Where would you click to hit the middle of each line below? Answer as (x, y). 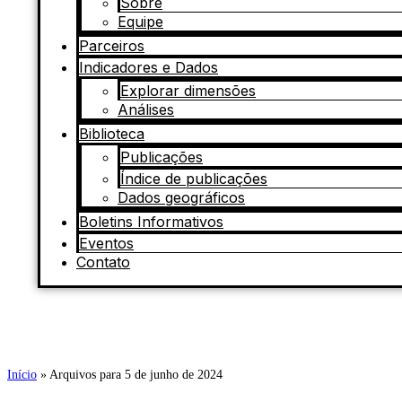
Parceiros (112, 46)
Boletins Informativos (151, 222)
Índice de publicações (194, 179)
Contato (103, 262)
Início (22, 375)
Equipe (140, 22)
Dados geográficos (181, 197)
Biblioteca (112, 134)
